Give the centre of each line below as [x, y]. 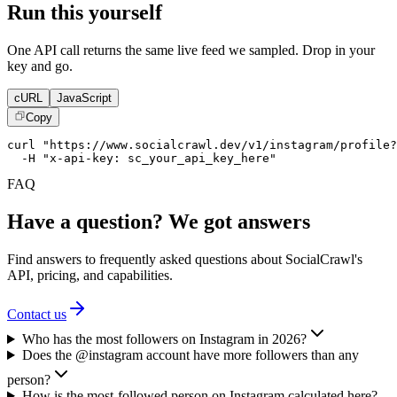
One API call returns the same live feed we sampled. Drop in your [191, 50]
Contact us [37, 315]
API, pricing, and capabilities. [90, 276]
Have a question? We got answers [159, 222]
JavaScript [84, 97]
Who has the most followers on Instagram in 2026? [164, 339]
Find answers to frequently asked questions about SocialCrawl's [185, 260]
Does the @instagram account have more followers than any [190, 355]
